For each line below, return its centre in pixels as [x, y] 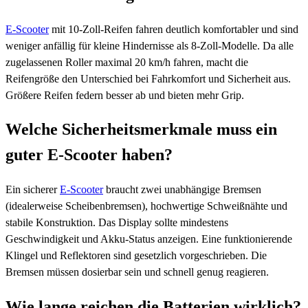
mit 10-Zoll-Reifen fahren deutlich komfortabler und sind [174, 29]
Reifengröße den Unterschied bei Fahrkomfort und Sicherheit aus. [148, 78]
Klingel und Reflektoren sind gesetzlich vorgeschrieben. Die [136, 256]
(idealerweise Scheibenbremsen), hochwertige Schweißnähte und [146, 206]
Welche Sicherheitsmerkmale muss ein [141, 130]
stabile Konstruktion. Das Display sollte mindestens [117, 223]
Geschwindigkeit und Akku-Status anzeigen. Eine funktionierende [149, 239]
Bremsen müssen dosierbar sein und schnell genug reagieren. [137, 272]
